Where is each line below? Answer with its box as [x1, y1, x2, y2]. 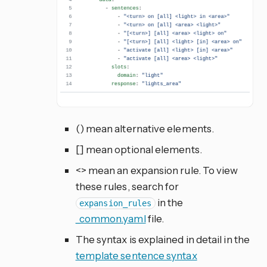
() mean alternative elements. [75, 122, 215, 135]
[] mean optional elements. [75, 143, 202, 156]
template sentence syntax [75, 249, 197, 262]
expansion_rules [79, 198, 152, 209]
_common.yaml [75, 212, 146, 225]
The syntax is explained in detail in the [75, 233, 250, 246]
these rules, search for [75, 180, 179, 193]
